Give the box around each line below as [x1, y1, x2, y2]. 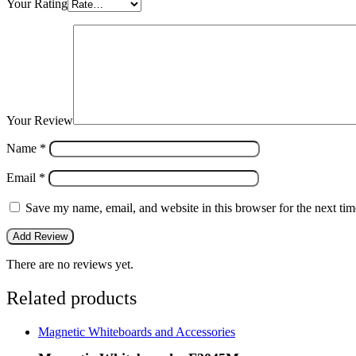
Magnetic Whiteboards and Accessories [38, 325, 235, 339]
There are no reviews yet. [6, 257, 133, 272]
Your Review [6, 114, 73, 128]
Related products [6, 288, 137, 309]
